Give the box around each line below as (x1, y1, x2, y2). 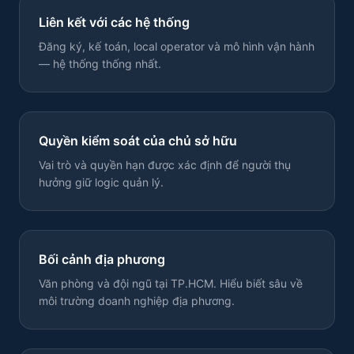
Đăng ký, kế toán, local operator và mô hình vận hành (39, 40, 314, 53)
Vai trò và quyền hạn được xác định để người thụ (39, 158, 291, 171)
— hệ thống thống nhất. (39, 57, 161, 70)
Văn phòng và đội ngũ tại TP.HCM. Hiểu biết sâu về (39, 277, 303, 290)
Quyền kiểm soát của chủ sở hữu (39, 133, 237, 149)
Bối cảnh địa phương (39, 251, 165, 267)
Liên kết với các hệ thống (39, 14, 190, 30)
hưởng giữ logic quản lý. (39, 175, 164, 189)
